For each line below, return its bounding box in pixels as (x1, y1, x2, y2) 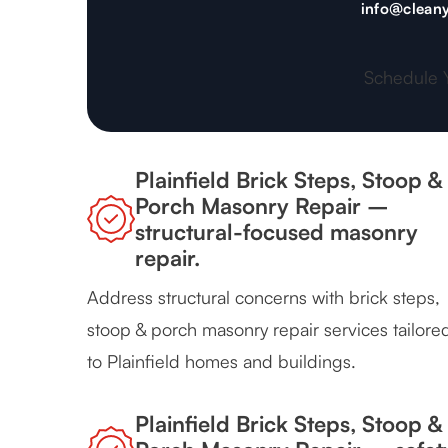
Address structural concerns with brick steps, (87, 286, 440, 309)
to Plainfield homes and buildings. (87, 350, 356, 373)
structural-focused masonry (135, 218, 418, 246)
